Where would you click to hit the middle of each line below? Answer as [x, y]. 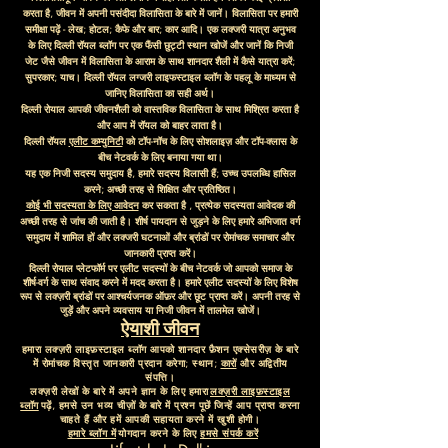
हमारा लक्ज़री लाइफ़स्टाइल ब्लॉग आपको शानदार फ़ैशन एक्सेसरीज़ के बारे [160, 349]
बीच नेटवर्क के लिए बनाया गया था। [160, 157]
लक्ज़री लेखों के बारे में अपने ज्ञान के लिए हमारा [119, 391]
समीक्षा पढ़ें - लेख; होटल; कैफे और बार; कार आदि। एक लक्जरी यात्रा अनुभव [160, 29]
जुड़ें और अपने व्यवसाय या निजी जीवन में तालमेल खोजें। [160, 310]
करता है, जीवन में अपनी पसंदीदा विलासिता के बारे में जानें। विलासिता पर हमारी [160, 13]
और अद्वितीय [264, 363]
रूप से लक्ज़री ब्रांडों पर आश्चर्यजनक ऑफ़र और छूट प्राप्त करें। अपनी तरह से [160, 296]
